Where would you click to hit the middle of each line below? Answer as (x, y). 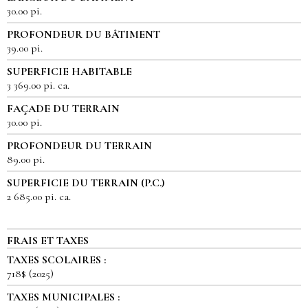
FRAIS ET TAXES (48, 241)
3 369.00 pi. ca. (38, 86)
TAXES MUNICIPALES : (63, 297)
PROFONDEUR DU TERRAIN (79, 146)
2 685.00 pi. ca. (39, 197)
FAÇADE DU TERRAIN (63, 109)
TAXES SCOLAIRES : (56, 260)
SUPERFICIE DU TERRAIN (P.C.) (86, 183)
